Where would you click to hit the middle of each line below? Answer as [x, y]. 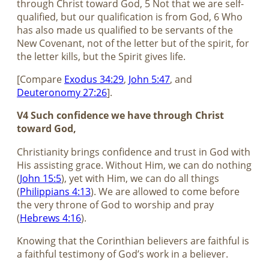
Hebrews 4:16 [50, 218]
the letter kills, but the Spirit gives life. [101, 56]
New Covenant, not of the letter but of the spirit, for [133, 43]
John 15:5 [41, 178]
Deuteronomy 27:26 [62, 93]
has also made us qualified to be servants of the [125, 30]
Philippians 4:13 [55, 191]
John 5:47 [149, 80]
